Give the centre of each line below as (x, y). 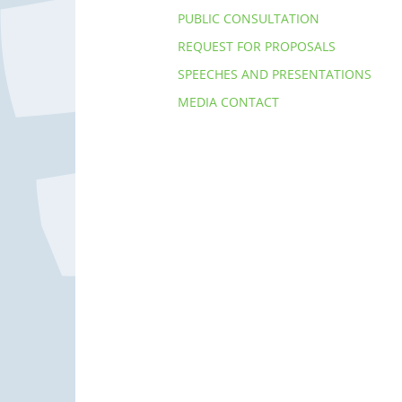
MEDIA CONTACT (229, 101)
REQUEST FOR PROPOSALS (257, 46)
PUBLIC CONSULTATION (249, 18)
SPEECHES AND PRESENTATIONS (275, 74)
